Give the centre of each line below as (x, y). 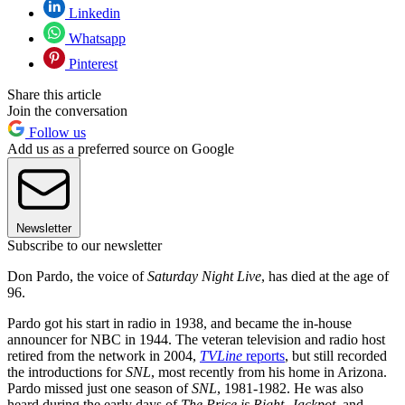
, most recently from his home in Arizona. (269, 372)
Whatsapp (95, 38)
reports (264, 355)
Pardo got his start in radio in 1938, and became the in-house (179, 323)
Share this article (54, 94)
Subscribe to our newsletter (85, 245)
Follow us (56, 132)
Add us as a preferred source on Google (121, 148)
